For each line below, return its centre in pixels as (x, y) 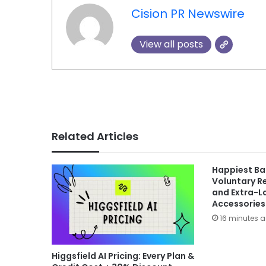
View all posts (171, 45)
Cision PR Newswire (188, 14)
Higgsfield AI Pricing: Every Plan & (123, 256)
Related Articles (95, 136)
